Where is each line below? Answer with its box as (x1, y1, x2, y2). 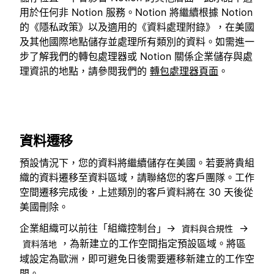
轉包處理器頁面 (150, 64, 218, 77)
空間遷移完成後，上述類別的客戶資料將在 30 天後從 (20, 186, 253, 199)
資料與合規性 (182, 223, 233, 234)
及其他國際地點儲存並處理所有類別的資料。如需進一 (20, 35, 254, 48)
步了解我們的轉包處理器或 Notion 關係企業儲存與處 (20, 50, 253, 62)
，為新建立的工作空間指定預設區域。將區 (60, 237, 246, 250)
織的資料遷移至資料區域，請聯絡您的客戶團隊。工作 (20, 171, 254, 184)
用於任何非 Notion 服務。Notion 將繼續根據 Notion (20, 6, 253, 18)
